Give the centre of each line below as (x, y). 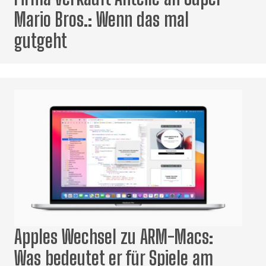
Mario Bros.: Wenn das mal (102, 19)
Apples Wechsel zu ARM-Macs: (114, 237)
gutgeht (41, 41)
